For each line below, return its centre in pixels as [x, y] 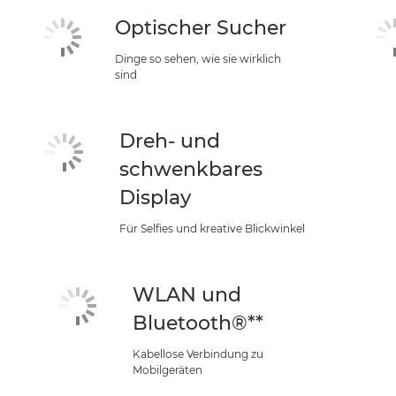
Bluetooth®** [198, 323]
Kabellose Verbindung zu [198, 354]
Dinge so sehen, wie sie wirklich [198, 59]
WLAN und [187, 295]
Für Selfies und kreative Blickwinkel [213, 228]
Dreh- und [170, 141]
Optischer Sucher [200, 28]
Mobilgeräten [168, 370]
